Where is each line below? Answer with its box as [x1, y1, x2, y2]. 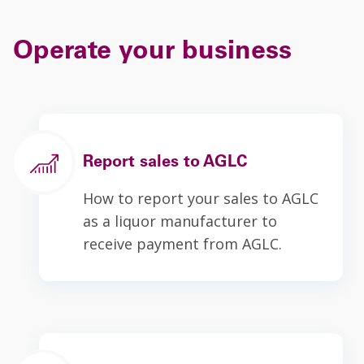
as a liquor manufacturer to [83, 211, 277, 231]
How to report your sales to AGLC [83, 188, 318, 208]
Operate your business [13, 40, 292, 66]
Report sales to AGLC [83, 155, 247, 171]
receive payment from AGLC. [83, 234, 282, 253]
